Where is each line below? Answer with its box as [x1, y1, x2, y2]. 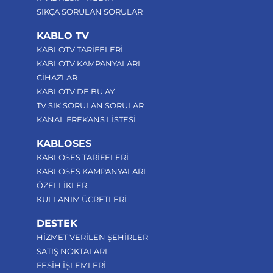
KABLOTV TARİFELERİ [37, 44, 123, 54]
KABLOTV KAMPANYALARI [37, 58, 140, 68]
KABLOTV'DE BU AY [37, 87, 115, 96]
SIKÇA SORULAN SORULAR [37, 7, 143, 16]
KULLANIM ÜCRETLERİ [37, 194, 127, 204]
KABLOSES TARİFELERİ [37, 152, 129, 162]
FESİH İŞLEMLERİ [37, 260, 106, 270]
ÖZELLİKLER [37, 180, 87, 190]
